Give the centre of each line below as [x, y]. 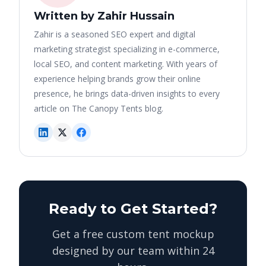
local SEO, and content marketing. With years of [126, 64]
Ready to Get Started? [133, 209]
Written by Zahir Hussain [104, 16]
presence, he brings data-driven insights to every [127, 94]
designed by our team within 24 [133, 251]
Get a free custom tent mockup [133, 234]
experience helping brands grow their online [117, 79]
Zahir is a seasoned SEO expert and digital [115, 34]
